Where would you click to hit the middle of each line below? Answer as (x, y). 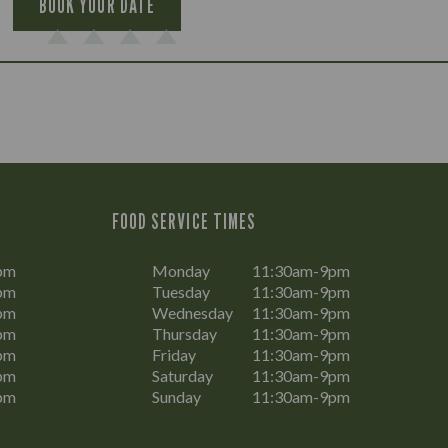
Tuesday (181, 291)
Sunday (176, 396)
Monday (181, 270)
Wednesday (192, 312)
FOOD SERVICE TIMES (184, 221)
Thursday (184, 333)
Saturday (182, 375)
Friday (174, 354)
